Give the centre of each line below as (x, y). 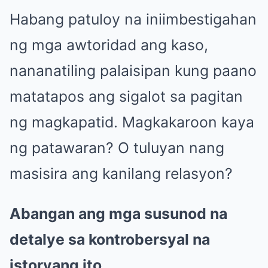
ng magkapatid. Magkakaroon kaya (132, 122)
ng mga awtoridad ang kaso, (109, 45)
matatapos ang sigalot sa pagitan (126, 97)
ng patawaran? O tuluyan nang (117, 148)
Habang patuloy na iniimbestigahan (133, 19)
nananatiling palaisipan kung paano (133, 71)
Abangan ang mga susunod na (118, 214)
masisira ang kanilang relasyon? (121, 174)
